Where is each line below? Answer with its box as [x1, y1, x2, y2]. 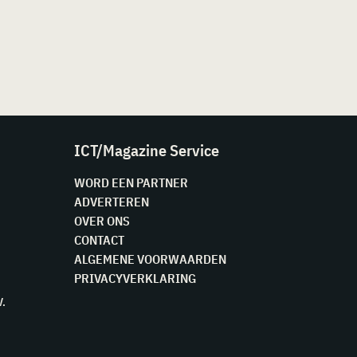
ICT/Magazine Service [73, 139, 219, 161]
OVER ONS [73, 213, 130, 229]
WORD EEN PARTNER [73, 175, 188, 190]
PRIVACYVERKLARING [73, 270, 196, 286]
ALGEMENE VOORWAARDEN [73, 251, 226, 267]
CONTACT [73, 232, 124, 248]
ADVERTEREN [73, 194, 149, 210]
